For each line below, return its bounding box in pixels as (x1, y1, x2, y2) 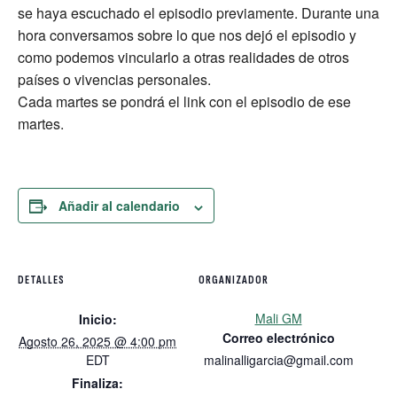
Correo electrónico (222, 329, 335, 347)
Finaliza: (72, 374, 123, 393)
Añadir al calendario (58, 197, 180, 215)
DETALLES (18, 272, 65, 288)
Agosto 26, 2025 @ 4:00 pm (19, 332, 176, 351)
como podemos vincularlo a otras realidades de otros (18, 47, 349, 68)
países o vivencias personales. (18, 69, 211, 90)
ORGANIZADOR (198, 272, 269, 288)
